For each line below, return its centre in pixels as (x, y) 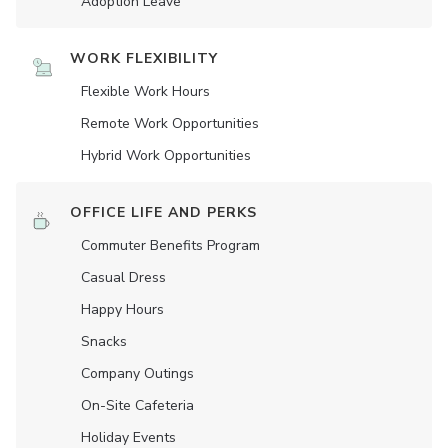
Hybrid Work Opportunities (166, 156)
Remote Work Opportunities (170, 124)
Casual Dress (123, 278)
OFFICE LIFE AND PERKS (163, 213)
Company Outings (137, 374)
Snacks (104, 342)
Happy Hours (122, 310)
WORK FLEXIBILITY (144, 59)
